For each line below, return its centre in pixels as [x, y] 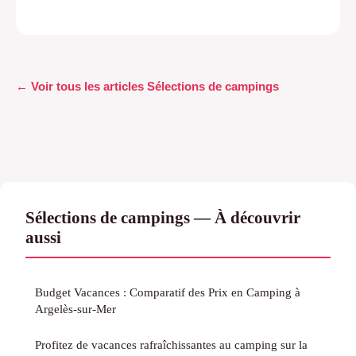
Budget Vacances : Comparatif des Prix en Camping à [168, 292]
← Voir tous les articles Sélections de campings [147, 86]
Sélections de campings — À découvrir [163, 217]
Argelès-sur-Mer [75, 308]
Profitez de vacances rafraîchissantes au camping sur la [171, 344]
